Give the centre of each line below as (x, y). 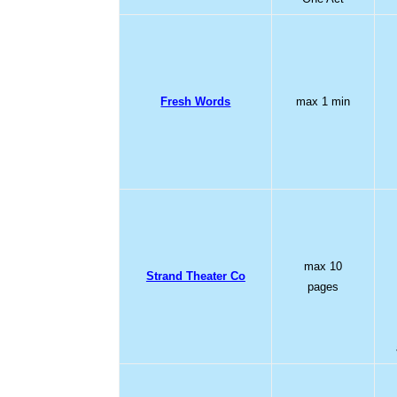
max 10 (323, 266)
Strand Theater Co (195, 276)
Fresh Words (196, 101)
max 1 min (323, 101)
